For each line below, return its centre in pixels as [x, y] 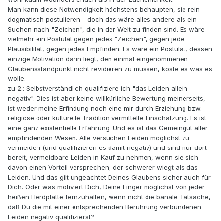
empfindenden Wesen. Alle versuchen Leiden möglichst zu [99, 138]
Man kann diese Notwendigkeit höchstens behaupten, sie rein [104, 10]
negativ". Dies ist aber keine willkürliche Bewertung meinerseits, [107, 98]
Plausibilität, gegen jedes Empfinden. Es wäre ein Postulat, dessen [110, 49]
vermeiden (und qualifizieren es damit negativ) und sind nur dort [107, 148]
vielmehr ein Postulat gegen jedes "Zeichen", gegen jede [96, 39]
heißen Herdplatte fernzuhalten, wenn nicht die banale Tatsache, [109, 197]
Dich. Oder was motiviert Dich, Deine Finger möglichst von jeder [106, 187]
